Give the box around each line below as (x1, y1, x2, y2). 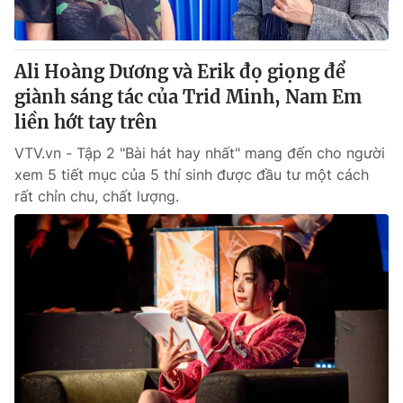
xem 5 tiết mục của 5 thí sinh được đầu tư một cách (14, 166, 369, 184)
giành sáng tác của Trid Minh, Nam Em (14, 85, 362, 108)
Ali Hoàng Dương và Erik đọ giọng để (14, 60, 345, 83)
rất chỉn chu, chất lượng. (14, 187, 179, 205)
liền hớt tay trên (14, 111, 157, 133)
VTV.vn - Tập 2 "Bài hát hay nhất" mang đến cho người (14, 144, 385, 162)
